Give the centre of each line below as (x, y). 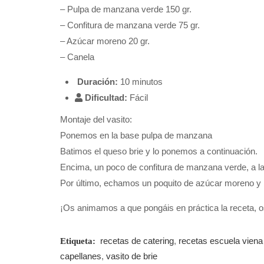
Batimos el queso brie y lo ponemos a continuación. (159, 151)
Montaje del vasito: (96, 119)
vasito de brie (132, 256)
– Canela (77, 57)
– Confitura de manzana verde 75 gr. (130, 25)
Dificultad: (107, 97)
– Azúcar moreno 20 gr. (105, 41)
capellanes (81, 256)
